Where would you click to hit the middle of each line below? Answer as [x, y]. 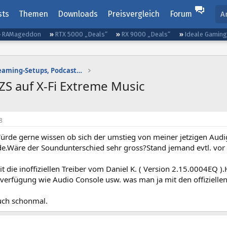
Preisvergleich [134, 14]
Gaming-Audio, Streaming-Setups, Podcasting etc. [80, 70]
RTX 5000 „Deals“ [81, 34]
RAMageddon [22, 34]
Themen [33, 14]
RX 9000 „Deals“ [146, 34]
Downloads [78, 14]
